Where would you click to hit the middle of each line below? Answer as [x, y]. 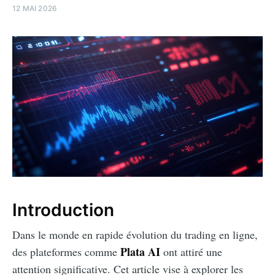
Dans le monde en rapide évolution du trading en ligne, [135, 235]
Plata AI [140, 252]
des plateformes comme [66, 252]
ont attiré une [191, 252]
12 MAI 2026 [35, 8]
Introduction [63, 210]
